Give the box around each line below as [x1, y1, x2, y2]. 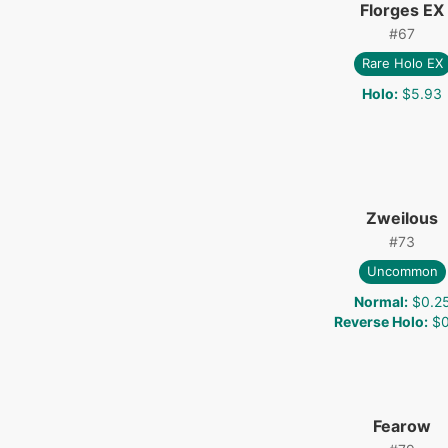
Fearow [373, 415, 431, 436]
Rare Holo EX [361, 55, 443, 72]
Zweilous [366, 207, 438, 228]
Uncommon [366, 263, 438, 280]
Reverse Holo [333, 312, 424, 330]
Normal [353, 292, 404, 310]
